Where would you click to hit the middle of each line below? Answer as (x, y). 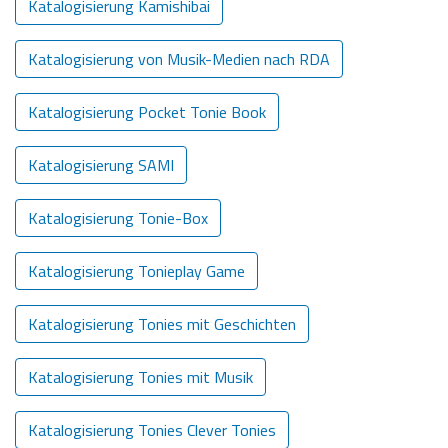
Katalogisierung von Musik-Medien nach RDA (179, 59)
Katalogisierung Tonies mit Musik (140, 377)
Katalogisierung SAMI (101, 165)
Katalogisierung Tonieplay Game (136, 271)
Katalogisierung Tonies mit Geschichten (162, 324)
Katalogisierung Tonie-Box (118, 218)
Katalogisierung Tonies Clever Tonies (152, 430)
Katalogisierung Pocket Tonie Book (147, 112)
